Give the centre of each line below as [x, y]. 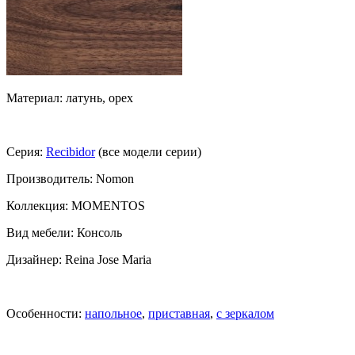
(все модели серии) [148, 151]
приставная [179, 313]
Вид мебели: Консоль [64, 232]
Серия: [26, 151]
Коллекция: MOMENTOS [76, 205]
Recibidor [71, 151]
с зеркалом [245, 313]
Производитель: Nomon [70, 178]
